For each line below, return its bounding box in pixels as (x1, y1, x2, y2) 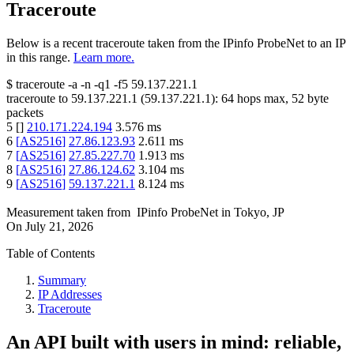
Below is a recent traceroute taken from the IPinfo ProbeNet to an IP (6, 36, 345, 51)
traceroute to (6, 92, 68, 106)
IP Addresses (38, 288, 102, 302)
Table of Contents (6, 247, 95, 261)
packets (6, 106, 43, 120)
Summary (38, 273, 86, 288)
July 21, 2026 (25, 220, 93, 234)
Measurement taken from (6, 205, 130, 220)
